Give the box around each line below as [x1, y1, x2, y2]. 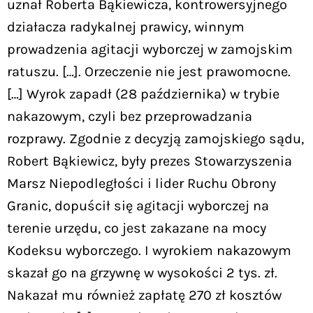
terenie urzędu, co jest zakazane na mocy [7, 219, 266, 236]
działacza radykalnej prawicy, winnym [7, 18, 245, 35]
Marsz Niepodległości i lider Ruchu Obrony [7, 175, 276, 191]
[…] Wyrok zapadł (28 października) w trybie [7, 85, 279, 102]
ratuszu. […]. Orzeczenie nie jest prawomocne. [7, 63, 291, 80]
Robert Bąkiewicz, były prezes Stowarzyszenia [7, 152, 292, 169]
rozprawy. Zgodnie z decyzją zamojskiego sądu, [7, 130, 304, 147]
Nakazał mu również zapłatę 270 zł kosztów [7, 286, 282, 303]
